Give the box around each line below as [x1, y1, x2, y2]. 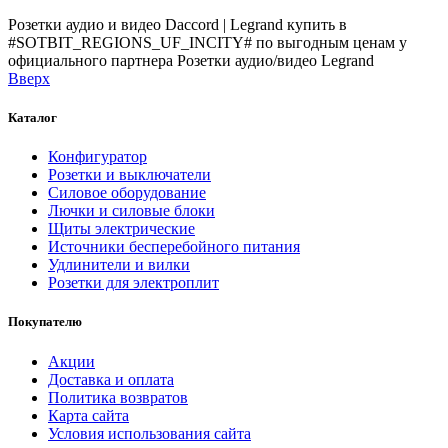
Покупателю [8, 314, 82, 330]
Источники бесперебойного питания [48, 238, 300, 256]
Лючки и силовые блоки [48, 202, 215, 220]
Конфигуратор [48, 148, 147, 166]
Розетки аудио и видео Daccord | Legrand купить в [8, 15, 347, 33]
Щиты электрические [48, 220, 195, 238]
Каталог [8, 110, 57, 126]
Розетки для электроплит [48, 274, 219, 292]
